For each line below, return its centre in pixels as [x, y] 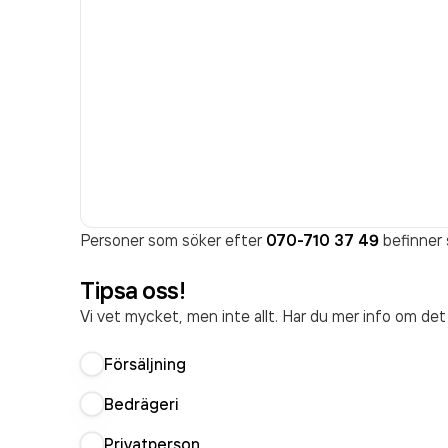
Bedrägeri [141, 404]
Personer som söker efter [173, 240]
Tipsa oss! [133, 290]
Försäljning [145, 364]
